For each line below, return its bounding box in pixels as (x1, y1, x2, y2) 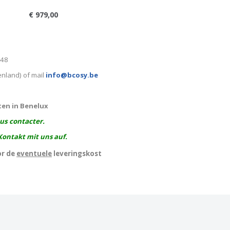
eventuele (16, 149, 52, 158)
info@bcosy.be (45, 70, 98, 80)
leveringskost (52, 149, 102, 158)
